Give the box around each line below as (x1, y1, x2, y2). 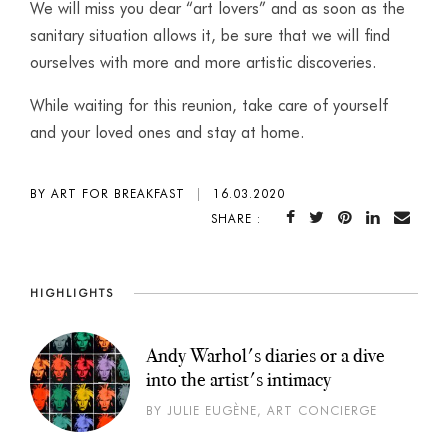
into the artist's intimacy (146, 367, 331, 391)
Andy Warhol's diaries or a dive (146, 343, 385, 367)
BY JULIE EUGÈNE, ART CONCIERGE (146, 403, 377, 418)
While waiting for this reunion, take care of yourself (30, 96, 388, 115)
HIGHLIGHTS (30, 286, 114, 300)
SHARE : (211, 211, 266, 226)
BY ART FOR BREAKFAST (30, 186, 185, 201)
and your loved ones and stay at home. (30, 123, 304, 142)
